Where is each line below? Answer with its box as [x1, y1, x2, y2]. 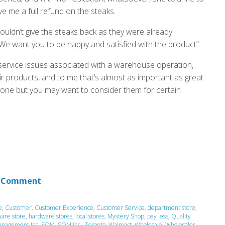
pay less [147, 212, 168, 221]
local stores [75, 212, 104, 221]
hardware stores [29, 212, 72, 221]
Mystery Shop [107, 212, 144, 221]
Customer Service [96, 203, 145, 212]
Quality [171, 212, 191, 221]
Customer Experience [35, 203, 93, 212]
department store [148, 203, 195, 212]
